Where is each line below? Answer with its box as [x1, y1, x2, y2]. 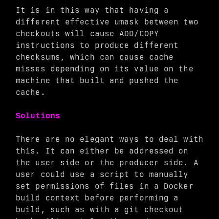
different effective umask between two [16, 17, 198, 26]
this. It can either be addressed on [16, 146, 189, 155]
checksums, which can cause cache [16, 52, 174, 62]
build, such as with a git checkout [16, 205, 184, 214]
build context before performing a [16, 193, 179, 202]
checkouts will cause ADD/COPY [16, 29, 159, 38]
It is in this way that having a [16, 5, 169, 15]
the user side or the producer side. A [16, 158, 198, 167]
